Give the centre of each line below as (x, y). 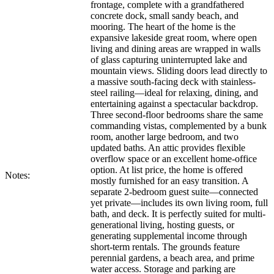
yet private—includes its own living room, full (179, 203)
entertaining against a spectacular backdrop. (174, 104)
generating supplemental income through (169, 236)
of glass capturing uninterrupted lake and (169, 60)
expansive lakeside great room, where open (174, 38)
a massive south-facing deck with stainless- (173, 82)
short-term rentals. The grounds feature (165, 247)
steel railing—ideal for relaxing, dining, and (174, 93)
